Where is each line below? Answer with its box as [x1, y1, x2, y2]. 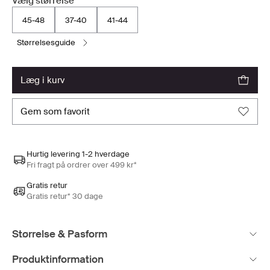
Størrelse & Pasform [12, 227, 107, 241]
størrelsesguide [22, 37, 75, 48]
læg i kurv [26, 74, 64, 87]
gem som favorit [28, 105, 90, 118]
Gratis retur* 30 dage [27, 191, 103, 202]
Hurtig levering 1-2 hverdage [27, 149, 130, 160]
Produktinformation [12, 253, 104, 266]
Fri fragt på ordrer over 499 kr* [27, 160, 137, 171]
